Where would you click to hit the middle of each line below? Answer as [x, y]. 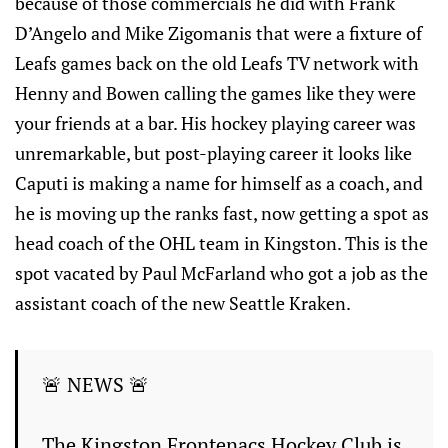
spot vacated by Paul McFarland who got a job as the [221, 273]
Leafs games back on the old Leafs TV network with [217, 63]
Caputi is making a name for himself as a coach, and [219, 183]
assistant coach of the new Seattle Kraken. [183, 303]
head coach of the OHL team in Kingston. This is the [221, 243]
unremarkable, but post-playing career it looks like [213, 153]
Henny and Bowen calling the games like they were [215, 93]
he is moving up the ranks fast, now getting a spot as [222, 213]
